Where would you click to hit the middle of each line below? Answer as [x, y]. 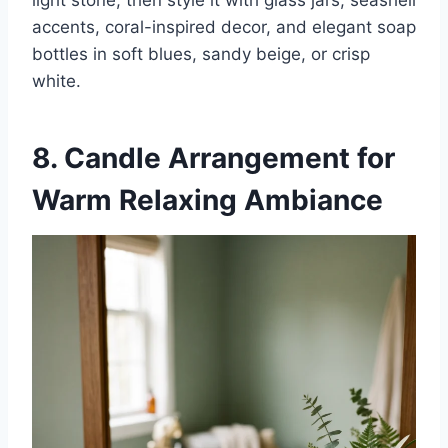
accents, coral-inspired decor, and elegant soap [224, 27]
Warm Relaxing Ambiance [207, 200]
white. [56, 81]
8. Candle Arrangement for [213, 158]
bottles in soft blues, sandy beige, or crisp [201, 54]
